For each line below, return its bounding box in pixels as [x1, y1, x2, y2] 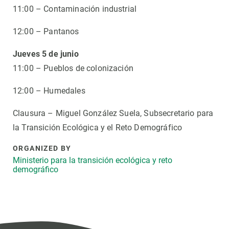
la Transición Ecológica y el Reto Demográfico [13, 123, 182, 132]
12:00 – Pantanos [13, 27, 79, 36]
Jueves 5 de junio [13, 49, 81, 59]
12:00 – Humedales [13, 86, 85, 96]
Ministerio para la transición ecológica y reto [13, 155, 172, 165]
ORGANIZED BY [13, 144, 72, 152]
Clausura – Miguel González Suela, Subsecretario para [13, 108, 214, 118]
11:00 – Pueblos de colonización [13, 63, 133, 73]
